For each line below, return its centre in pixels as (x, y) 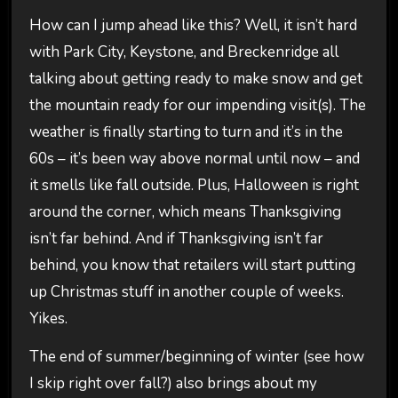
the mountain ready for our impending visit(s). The (197, 105)
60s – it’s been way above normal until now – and (194, 158)
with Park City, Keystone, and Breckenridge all (183, 52)
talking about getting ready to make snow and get (195, 78)
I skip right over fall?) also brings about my (173, 383)
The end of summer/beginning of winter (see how (196, 356)
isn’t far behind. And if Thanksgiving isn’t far (176, 238)
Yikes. (48, 318)
